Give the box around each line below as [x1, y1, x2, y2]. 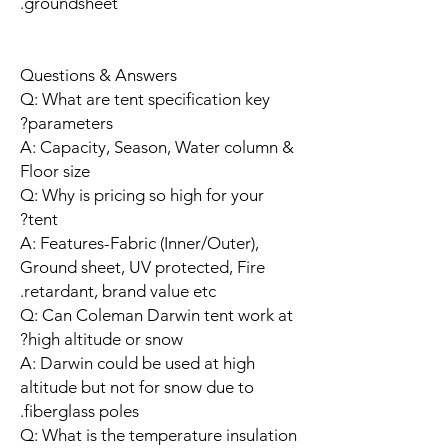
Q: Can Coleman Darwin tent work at [20, 304, 293, 325]
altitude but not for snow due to [20, 376, 254, 397]
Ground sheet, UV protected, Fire [20, 256, 265, 277]
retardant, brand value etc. [24, 280, 216, 301]
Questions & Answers [20, 64, 177, 85]
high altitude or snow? [28, 328, 183, 349]
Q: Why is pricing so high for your [20, 184, 264, 205]
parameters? [28, 112, 113, 133]
